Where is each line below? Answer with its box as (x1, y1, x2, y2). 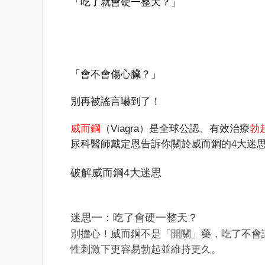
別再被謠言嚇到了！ (70, 96, 161, 107)
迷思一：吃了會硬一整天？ (70, 212, 198, 224)
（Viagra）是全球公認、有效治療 (101, 123, 250, 134)
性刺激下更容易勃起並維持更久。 (70, 244, 221, 255)
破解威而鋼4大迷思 (70, 167, 161, 179)
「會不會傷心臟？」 (70, 69, 161, 80)
